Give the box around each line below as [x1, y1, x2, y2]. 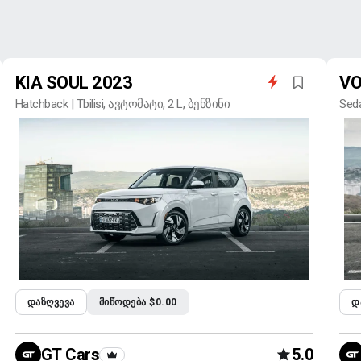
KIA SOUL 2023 [15, 73, 133, 93]
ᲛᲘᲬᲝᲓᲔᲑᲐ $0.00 [98, 297, 177, 308]
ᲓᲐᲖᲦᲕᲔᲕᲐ [27, 297, 75, 308]
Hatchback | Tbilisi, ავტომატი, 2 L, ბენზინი [15, 97, 230, 111]
